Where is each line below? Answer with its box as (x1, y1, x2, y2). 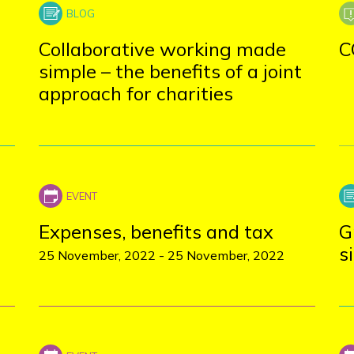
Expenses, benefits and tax (38, 220, 273, 243)
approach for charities (38, 81, 233, 105)
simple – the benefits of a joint (38, 59, 302, 83)
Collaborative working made (38, 37, 286, 61)
